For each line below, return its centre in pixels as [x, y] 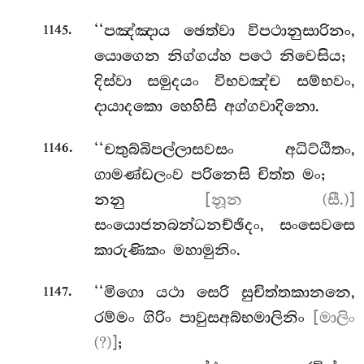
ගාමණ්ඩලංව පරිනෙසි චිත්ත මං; [209, 174]
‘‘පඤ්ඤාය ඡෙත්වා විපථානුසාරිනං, [224, 31]
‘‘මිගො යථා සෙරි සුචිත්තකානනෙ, [224, 293]
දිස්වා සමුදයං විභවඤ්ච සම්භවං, [224, 82]
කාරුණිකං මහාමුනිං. [167, 250]
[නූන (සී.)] [280, 199]
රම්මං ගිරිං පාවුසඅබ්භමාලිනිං [203, 318]
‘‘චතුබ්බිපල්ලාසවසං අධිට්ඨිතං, [224, 149]
